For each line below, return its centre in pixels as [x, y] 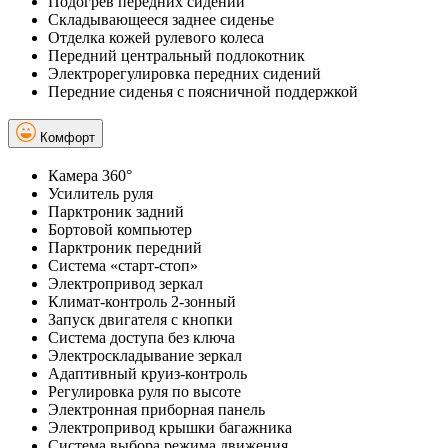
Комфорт [67, 138]
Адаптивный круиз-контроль [147, 374]
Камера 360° [90, 176]
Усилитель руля [100, 194]
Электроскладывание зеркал [145, 356]
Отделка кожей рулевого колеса [156, 37]
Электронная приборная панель [156, 410]
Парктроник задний [116, 212]
